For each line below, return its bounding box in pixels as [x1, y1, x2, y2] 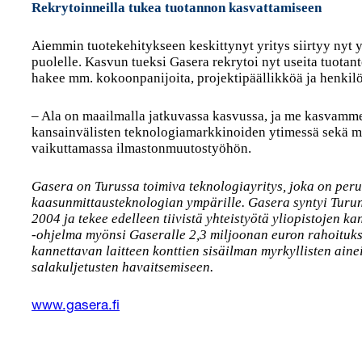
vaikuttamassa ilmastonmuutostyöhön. [32, 141, 252, 156]
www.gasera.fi [32, 300, 120, 314]
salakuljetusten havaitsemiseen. [32, 259, 214, 275]
